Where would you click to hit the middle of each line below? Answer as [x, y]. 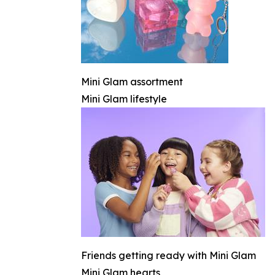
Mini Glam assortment [132, 81]
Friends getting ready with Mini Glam [168, 255]
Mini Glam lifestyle [124, 99]
